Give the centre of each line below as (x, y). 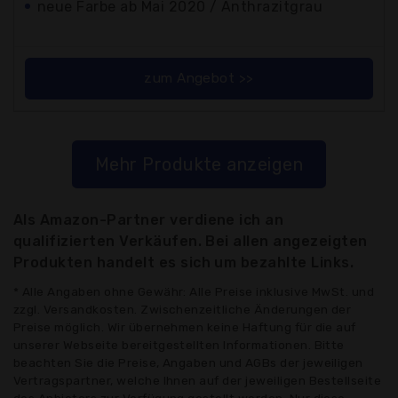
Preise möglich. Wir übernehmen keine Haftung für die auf (185, 327)
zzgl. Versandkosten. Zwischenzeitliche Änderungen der (183, 310)
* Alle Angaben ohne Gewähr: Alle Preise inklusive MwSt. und (194, 292)
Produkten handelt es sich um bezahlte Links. (184, 263)
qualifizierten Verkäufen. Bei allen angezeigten (191, 242)
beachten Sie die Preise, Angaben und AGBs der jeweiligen (188, 363)
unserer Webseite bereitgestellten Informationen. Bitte (179, 345)
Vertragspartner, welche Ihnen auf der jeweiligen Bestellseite (198, 381)
